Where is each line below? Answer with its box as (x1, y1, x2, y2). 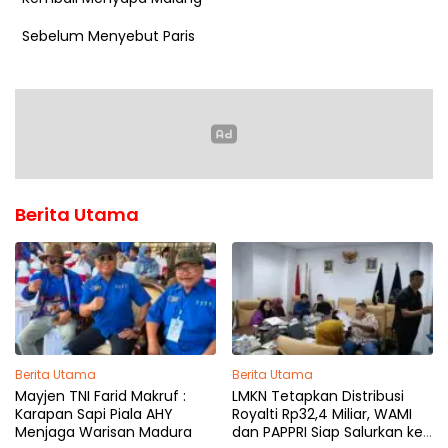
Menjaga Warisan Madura (15, 422, 192, 443)
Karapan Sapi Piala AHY (15, 404, 173, 425)
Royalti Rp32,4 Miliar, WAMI (232, 404, 412, 425)
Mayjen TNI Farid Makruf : (15, 386, 186, 407)
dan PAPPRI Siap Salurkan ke (232, 422, 423, 443)
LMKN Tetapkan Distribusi (232, 386, 404, 407)
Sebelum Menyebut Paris (22, 26, 195, 47)
